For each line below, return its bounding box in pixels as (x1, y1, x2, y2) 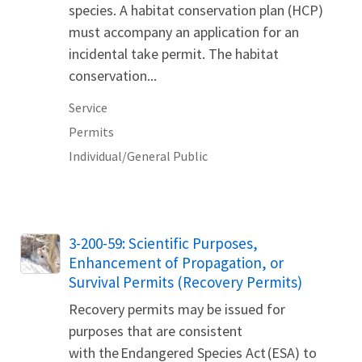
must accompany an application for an (69, 23, 299, 42)
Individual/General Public (69, 148, 208, 165)
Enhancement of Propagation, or (69, 253, 284, 273)
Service (69, 99, 107, 116)
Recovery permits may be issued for (69, 300, 285, 319)
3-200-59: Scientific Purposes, (69, 234, 258, 254)
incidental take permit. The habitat (69, 44, 279, 64)
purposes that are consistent (69, 322, 242, 341)
